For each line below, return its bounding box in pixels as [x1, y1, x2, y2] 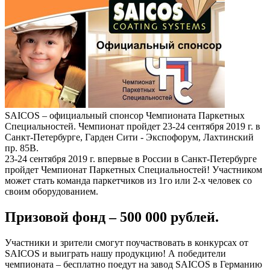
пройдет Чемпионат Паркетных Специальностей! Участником [5, 164, 262, 175]
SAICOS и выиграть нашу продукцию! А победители [5, 248, 226, 259]
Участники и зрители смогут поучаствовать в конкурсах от [5, 237, 248, 248]
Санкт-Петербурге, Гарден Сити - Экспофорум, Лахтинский [5, 131, 254, 142]
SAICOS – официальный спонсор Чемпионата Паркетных [5, 110, 245, 121]
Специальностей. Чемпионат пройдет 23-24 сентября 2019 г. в [5, 121, 260, 131]
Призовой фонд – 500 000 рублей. [5, 209, 219, 225]
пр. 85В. [5, 142, 39, 153]
